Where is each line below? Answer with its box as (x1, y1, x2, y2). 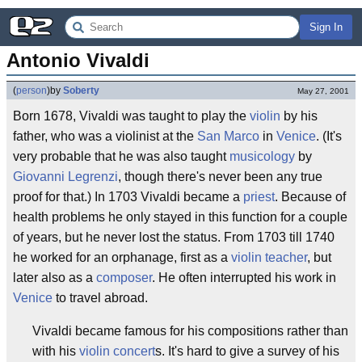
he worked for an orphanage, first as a (13, 250, 231, 264)
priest (243, 190, 275, 204)
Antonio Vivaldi (6, 49, 149, 71)
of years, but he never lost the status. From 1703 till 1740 (13, 230, 335, 244)
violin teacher (231, 250, 307, 264)
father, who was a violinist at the (13, 129, 197, 143)
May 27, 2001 (297, 86, 349, 95)
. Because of (275, 190, 346, 204)
